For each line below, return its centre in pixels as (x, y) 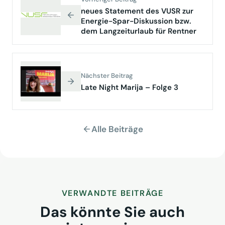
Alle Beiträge (117, 129)
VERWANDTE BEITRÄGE (113, 193)
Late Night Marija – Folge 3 (130, 87)
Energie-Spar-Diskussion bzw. (136, 21)
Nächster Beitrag (107, 75)
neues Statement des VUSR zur (137, 11)
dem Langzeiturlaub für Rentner (139, 31)
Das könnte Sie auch (113, 212)
